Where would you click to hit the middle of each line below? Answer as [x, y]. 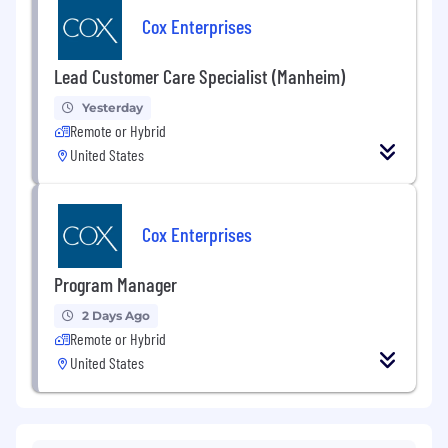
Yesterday [112, 107]
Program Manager [115, 283]
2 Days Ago [116, 315]
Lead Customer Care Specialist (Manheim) [199, 75]
